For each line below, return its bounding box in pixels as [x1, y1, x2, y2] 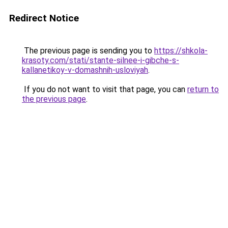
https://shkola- [154, 46, 208, 55]
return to [187, 84, 219, 94]
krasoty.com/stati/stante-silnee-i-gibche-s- [22, 55, 179, 65]
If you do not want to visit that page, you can [22, 84, 187, 94]
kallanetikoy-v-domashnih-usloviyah [22, 65, 148, 75]
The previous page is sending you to [22, 46, 154, 55]
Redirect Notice [9, 12, 79, 24]
